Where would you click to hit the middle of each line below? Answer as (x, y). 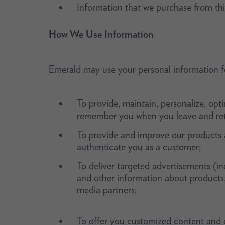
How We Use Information (101, 34)
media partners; (106, 190)
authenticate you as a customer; (139, 147)
